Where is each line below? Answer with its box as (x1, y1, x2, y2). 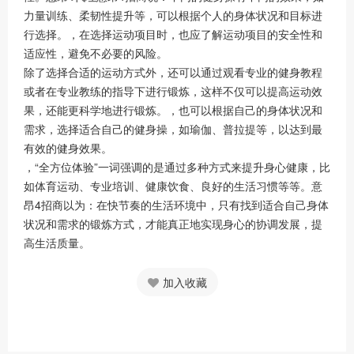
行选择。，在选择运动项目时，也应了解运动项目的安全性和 (24, 25, 322, 42)
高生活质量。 (24, 234, 90, 250)
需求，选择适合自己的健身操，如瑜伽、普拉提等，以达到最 (24, 120, 322, 137)
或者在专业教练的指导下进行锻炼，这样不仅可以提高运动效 (24, 82, 322, 99)
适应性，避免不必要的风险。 (24, 44, 168, 61)
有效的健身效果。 (24, 139, 112, 156)
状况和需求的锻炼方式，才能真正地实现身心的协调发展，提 (24, 215, 322, 232)
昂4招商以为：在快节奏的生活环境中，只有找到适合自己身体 (24, 196, 329, 213)
